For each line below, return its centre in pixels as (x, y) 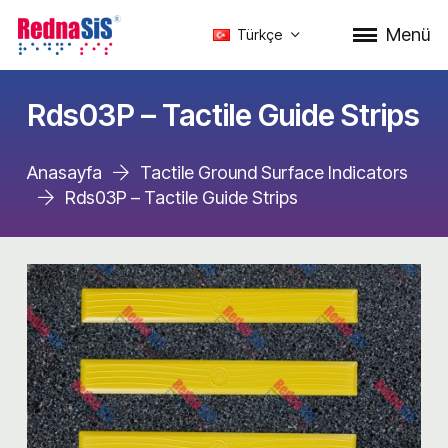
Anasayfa (64, 172)
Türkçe (259, 34)
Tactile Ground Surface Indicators (273, 172)
